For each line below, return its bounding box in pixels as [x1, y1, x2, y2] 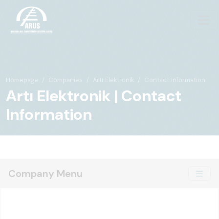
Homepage [6, 76, 38, 84]
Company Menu [8, 167, 83, 180]
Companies [48, 76, 83, 84]
